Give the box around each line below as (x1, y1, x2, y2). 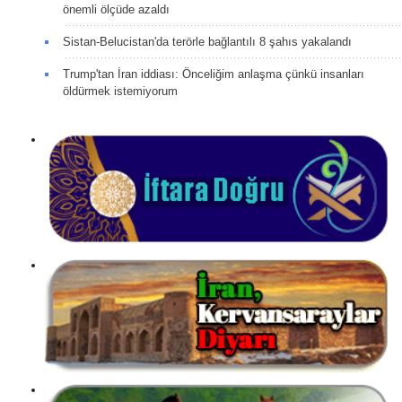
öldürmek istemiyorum (63, 84, 178, 99)
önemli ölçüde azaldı (63, 3, 170, 17)
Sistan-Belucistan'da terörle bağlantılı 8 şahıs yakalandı (63, 35, 352, 49)
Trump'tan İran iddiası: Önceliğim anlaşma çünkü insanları (63, 67, 364, 82)
